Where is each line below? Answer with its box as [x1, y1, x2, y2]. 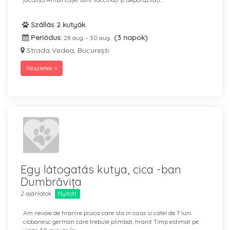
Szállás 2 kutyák [29, 20, 85, 29]
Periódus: [29, 33, 62, 42]
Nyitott [58, 190, 77, 197]
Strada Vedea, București [25, 46, 109, 55]
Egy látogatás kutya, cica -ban [21, 162, 181, 177]
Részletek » [26, 64, 57, 72]
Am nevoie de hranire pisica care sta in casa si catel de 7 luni [23, 209, 191, 217]
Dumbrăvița [21, 175, 82, 189]
